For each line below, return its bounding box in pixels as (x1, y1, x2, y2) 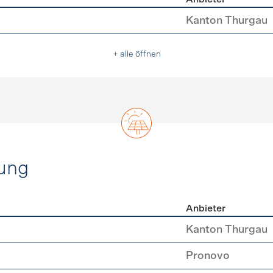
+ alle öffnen (112, 50, 161, 58)
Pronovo (185, 250, 230, 261)
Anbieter (186, 204, 226, 213)
